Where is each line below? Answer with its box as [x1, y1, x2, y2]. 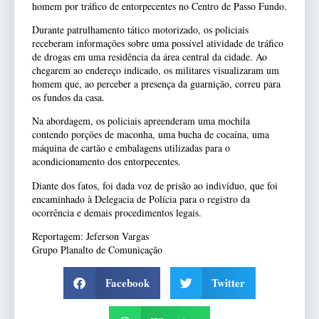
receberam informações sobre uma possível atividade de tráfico [32, 36, 283, 51]
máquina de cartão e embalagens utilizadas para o [32, 141, 230, 155]
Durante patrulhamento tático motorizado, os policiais [32, 23, 249, 37]
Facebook [105, 275, 150, 291]
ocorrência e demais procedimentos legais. [32, 205, 202, 219]
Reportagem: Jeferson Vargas [32, 229, 149, 244]
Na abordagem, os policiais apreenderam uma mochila [32, 114, 250, 128]
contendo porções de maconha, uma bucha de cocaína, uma [32, 127, 269, 142]
